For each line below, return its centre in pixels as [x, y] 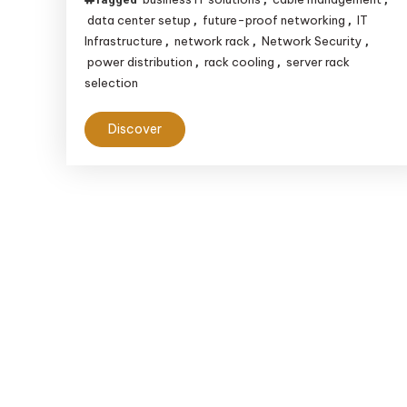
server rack [318, 62]
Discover [135, 129]
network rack [213, 41]
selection [112, 83]
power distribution [140, 62]
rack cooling [240, 62]
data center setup [139, 20]
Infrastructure [124, 41]
